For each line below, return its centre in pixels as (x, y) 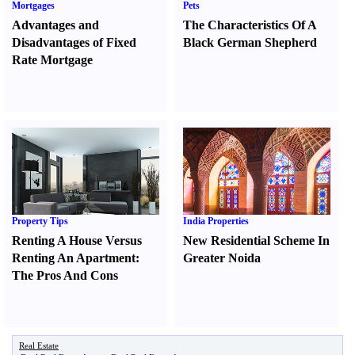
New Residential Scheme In (257, 240)
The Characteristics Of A (250, 25)
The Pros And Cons (65, 275)
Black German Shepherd (250, 42)
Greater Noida (222, 258)
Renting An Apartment (74, 258)
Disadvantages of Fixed (74, 42)
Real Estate (39, 345)
